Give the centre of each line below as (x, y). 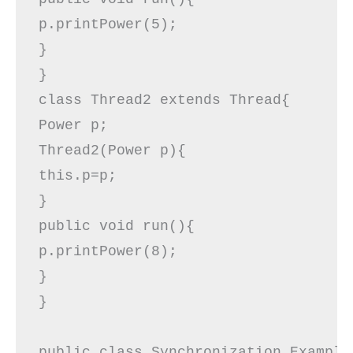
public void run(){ (125, 227)
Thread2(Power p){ (121, 151)
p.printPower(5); (116, 25)
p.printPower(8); (116, 252)
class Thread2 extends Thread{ (173, 100)
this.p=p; (86, 176)
